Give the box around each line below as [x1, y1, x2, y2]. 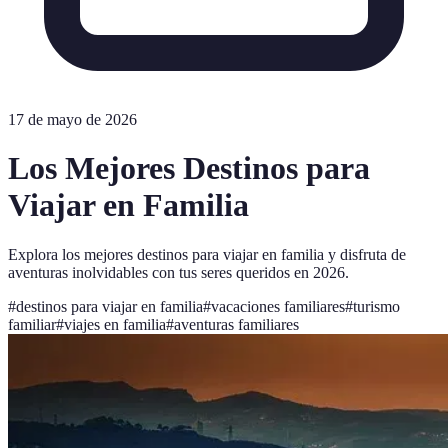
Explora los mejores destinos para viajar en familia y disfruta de [8, 245, 406, 263]
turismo [353, 297, 400, 315]
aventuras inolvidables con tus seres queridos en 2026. [8, 263, 349, 281]
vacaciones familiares [211, 297, 345, 315]
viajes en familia [64, 315, 166, 333]
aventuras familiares [174, 315, 299, 333]
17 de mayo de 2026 [8, 111, 137, 128]
